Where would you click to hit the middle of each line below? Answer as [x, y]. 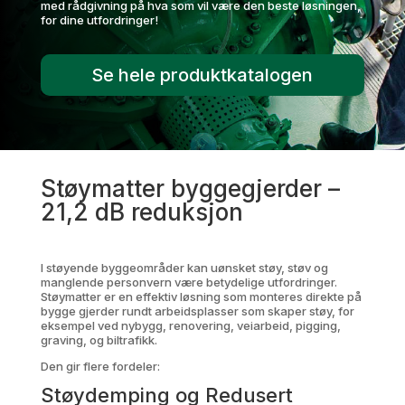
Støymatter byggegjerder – [190, 188]
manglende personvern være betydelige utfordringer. [188, 282]
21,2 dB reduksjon [141, 212]
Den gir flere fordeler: [100, 366]
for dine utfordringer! [99, 20]
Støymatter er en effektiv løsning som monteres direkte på [201, 297]
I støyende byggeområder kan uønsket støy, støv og [184, 268]
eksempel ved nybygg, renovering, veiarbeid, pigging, [190, 325]
